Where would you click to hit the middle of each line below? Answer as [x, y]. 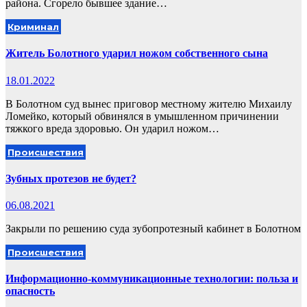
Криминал [33, 26]
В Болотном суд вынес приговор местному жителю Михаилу [149, 103]
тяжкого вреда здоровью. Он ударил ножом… [112, 128]
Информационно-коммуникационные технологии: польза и [152, 279]
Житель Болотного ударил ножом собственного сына [137, 53]
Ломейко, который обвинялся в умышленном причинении [142, 116]
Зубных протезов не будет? [71, 178]
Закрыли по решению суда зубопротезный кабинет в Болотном [153, 229]
